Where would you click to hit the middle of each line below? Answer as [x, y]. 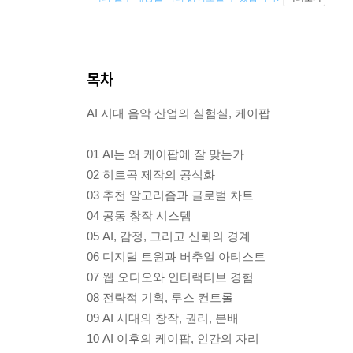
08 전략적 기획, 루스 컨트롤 [160, 297]
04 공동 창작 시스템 [139, 216]
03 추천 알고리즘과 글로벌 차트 [170, 195]
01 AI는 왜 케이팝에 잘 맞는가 [165, 154]
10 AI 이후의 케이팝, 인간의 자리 [173, 338]
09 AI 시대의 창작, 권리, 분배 [163, 318]
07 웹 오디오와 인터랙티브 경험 [170, 277]
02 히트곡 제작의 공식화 [151, 175]
